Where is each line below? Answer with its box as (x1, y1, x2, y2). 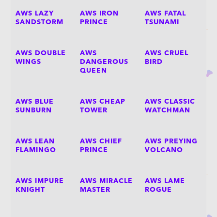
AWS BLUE (15, 98, 54, 105)
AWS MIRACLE (80, 178, 133, 185)
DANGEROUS (80, 59, 129, 65)
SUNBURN (15, 107, 52, 114)
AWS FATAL (144, 10, 186, 17)
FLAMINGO (15, 147, 57, 154)
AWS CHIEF (80, 138, 123, 145)
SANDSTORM (15, 19, 64, 26)
